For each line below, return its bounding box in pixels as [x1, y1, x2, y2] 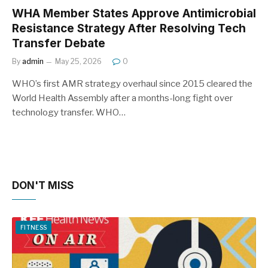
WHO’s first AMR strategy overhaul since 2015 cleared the [12, 78, 252, 89]
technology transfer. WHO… [12, 106, 126, 118]
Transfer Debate [12, 36, 105, 50]
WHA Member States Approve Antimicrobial [12, 6, 256, 20]
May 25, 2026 [55, 56, 102, 66]
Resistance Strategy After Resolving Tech [12, 21, 246, 35]
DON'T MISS [12, 179, 74, 191]
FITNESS [20, 223, 47, 231]
